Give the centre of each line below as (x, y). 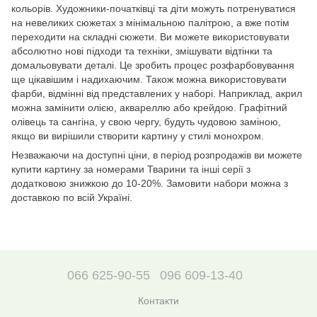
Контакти (158, 301)
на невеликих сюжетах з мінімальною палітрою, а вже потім (150, 23)
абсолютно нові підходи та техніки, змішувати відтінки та (142, 51)
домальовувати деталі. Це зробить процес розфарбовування (153, 65)
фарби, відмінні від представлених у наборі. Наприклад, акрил (157, 94)
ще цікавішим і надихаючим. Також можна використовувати (149, 80)
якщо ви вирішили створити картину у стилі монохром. (138, 136)
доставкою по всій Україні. (72, 198)
